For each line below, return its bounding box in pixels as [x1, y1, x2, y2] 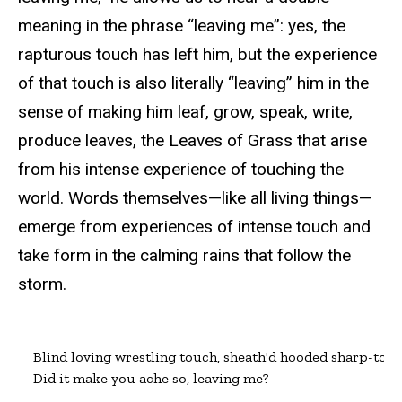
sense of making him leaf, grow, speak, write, [18, 101, 353, 123]
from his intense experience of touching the [18, 159, 344, 180]
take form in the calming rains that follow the [18, 245, 351, 267]
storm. [18, 274, 66, 295]
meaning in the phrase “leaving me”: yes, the [18, 15, 345, 37]
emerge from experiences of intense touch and [18, 216, 371, 238]
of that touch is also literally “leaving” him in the [18, 73, 369, 94]
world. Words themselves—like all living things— [18, 188, 372, 209]
